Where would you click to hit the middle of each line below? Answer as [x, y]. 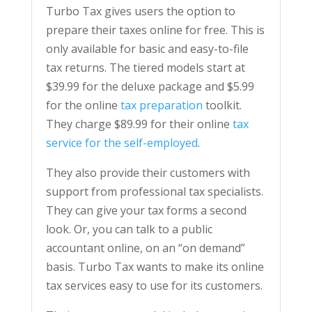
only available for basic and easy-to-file [147, 49]
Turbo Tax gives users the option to [140, 11]
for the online [83, 105]
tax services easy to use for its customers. [154, 286]
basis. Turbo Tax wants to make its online [155, 267]
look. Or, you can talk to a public [129, 229]
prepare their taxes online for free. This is [155, 30]
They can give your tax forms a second [146, 210]
